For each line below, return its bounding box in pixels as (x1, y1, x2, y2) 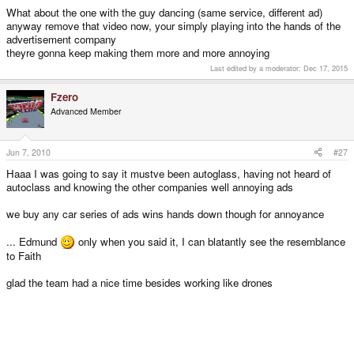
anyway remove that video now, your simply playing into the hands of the (6, 18, 341, 34)
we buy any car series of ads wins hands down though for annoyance (6, 205, 324, 221)
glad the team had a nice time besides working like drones (6, 274, 273, 290)
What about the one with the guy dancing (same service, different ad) (6, 5, 322, 21)
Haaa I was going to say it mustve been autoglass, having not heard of (6, 165, 331, 181)
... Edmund (6, 233, 60, 249)
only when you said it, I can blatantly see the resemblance (75, 233, 345, 249)
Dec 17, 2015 (303, 62, 348, 74)
